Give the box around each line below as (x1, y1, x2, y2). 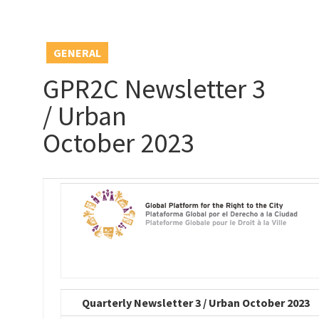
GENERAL (53, 46, 101, 60)
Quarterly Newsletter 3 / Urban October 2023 (81, 296, 310, 310)
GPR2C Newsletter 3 (42, 72, 266, 105)
